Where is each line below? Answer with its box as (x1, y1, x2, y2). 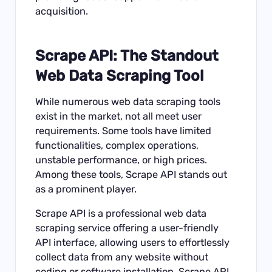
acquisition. (35, 5, 89, 17)
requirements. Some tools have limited (35, 124, 212, 137)
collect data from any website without (35, 251, 209, 263)
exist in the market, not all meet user (35, 110, 202, 122)
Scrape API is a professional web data (35, 208, 207, 220)
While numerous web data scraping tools (35, 95, 221, 107)
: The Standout (113, 47, 219, 65)
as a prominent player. (35, 183, 137, 195)
